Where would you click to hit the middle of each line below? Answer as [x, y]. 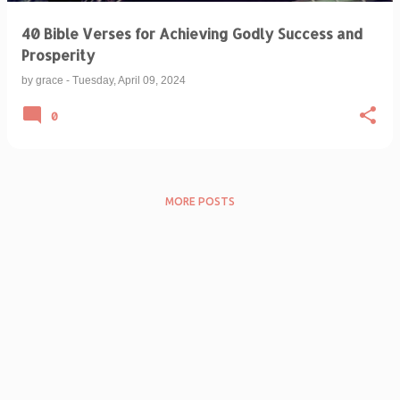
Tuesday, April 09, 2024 [129, 80]
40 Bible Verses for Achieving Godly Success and [192, 33]
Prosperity [58, 55]
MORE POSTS [200, 201]
